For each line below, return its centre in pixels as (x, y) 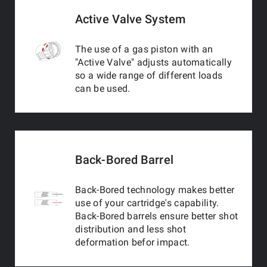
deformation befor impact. (133, 242)
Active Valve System (130, 19)
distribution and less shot (131, 229)
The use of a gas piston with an (144, 49)
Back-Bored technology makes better (155, 190)
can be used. (103, 89)
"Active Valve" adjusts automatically (153, 62)
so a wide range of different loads (149, 75)
